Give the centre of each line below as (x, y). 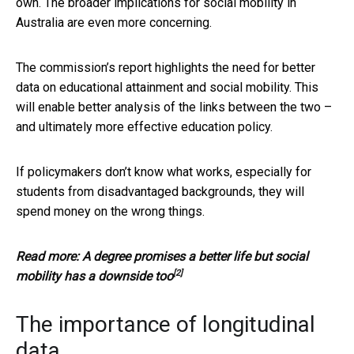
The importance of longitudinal (166, 324)
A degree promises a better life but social (195, 256)
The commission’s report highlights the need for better (166, 67)
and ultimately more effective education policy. (144, 126)
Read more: (49, 256)
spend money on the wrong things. (110, 211)
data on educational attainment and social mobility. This (167, 87)
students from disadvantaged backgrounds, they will (160, 191)
